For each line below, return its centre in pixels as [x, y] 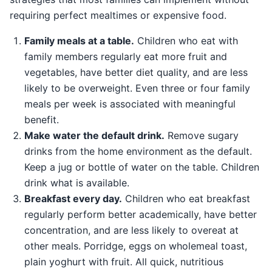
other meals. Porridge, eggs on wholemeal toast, [136, 246]
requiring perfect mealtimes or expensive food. [118, 15]
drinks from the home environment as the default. [138, 151]
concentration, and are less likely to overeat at [131, 230]
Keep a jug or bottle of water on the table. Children [142, 167]
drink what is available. [77, 183]
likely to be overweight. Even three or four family [137, 88]
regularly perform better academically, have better [141, 215]
